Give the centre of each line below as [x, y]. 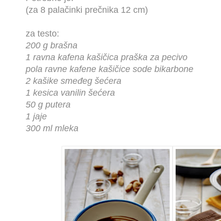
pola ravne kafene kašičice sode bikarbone [110, 69]
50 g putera [48, 105]
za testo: [42, 34]
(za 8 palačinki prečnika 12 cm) [87, 10]
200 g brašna [52, 46]
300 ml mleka [52, 129]
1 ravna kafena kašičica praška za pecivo [107, 57]
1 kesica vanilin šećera [70, 93]
